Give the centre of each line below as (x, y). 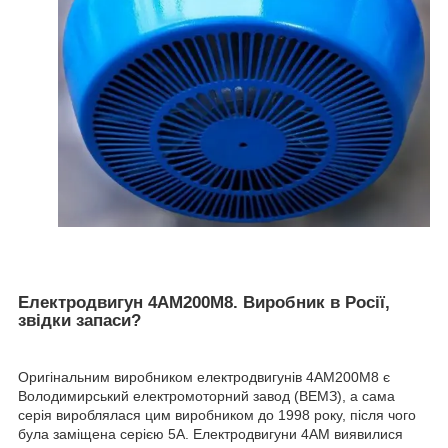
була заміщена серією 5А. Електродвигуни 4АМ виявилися (210, 434)
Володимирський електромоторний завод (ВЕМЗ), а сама (206, 396)
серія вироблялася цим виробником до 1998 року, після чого (217, 415)
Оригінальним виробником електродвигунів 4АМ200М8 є (204, 377)
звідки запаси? (79, 320)
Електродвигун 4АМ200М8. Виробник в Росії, (204, 302)
